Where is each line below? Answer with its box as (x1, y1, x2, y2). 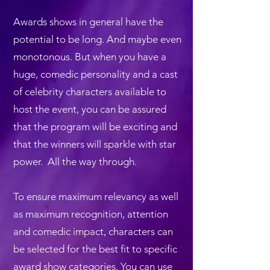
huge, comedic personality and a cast (13, 68, 178, 80)
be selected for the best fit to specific (13, 243, 177, 255)
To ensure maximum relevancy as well (13, 190, 178, 202)
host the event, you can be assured (13, 103, 166, 115)
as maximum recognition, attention (13, 208, 168, 220)
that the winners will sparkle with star (13, 138, 176, 150)
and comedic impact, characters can (13, 225, 173, 237)
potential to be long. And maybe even (13, 33, 181, 45)
